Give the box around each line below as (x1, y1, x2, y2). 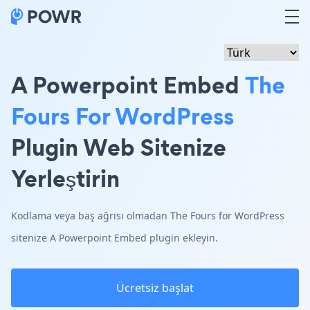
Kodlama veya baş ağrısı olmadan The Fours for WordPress (11, 209, 284, 222)
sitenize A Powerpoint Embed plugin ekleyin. (11, 231, 218, 244)
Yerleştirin (11, 162, 120, 194)
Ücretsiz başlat (116, 280, 194, 295)
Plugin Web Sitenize (11, 131, 226, 163)
